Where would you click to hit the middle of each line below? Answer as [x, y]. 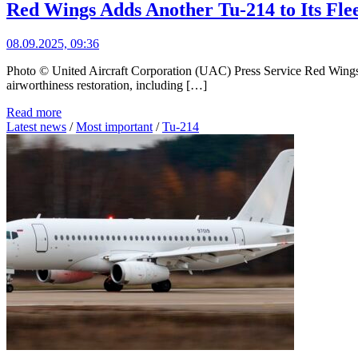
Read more [34, 113]
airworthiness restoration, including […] [107, 86]
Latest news [36, 127]
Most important [114, 127]
